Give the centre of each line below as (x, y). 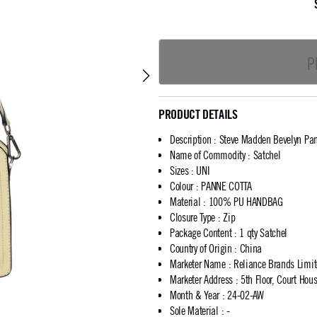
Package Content (201, 233)
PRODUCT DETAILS (198, 114)
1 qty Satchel (264, 233)
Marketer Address (201, 279)
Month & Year (195, 295)
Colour (182, 186)
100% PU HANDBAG (246, 202)
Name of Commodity (208, 155)
